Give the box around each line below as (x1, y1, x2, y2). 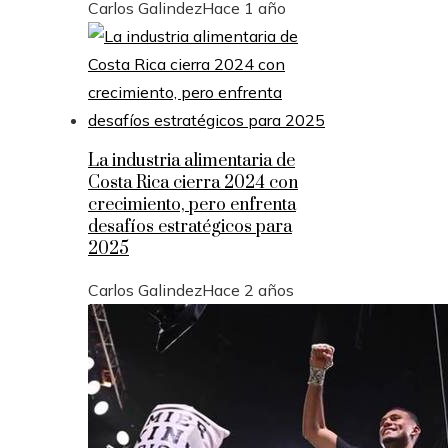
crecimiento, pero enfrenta (88, 193, 296, 216)
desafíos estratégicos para (88, 215, 292, 238)
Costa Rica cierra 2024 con (88, 171, 298, 194)
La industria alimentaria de (88, 149, 295, 172)
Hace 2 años (202, 279, 294, 300)
